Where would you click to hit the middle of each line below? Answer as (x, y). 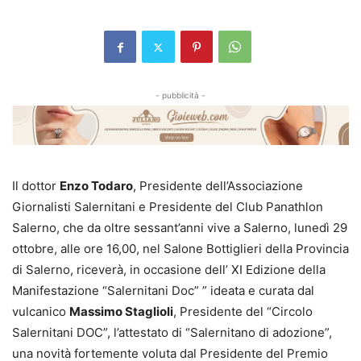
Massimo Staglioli (121, 311)
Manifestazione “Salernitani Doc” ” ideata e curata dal (163, 290)
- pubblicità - (180, 95)
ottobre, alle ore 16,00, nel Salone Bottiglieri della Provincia (180, 248)
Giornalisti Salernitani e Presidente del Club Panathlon (168, 206)
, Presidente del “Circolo (243, 311)
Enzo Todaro (96, 185)
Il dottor (36, 185)
